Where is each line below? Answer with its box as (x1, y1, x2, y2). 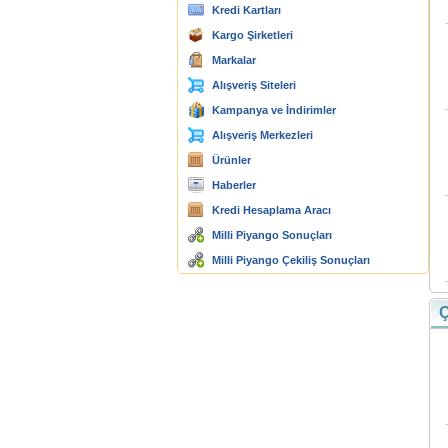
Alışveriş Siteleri (212, 79, 296, 91)
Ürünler (212, 154, 251, 166)
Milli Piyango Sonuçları (212, 229, 332, 241)
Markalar (212, 54, 256, 66)
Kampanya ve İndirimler (212, 104, 336, 116)
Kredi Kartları (212, 4, 281, 16)
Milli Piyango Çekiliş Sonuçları (212, 254, 370, 266)
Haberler (212, 179, 256, 191)
